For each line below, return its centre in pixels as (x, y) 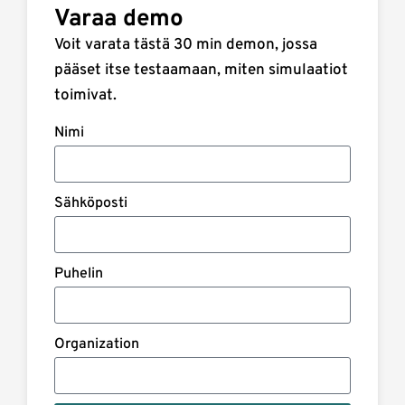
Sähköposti (91, 204)
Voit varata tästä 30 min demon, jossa (186, 45)
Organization (97, 345)
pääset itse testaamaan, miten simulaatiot (201, 70)
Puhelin (79, 274)
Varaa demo (119, 19)
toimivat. (85, 95)
